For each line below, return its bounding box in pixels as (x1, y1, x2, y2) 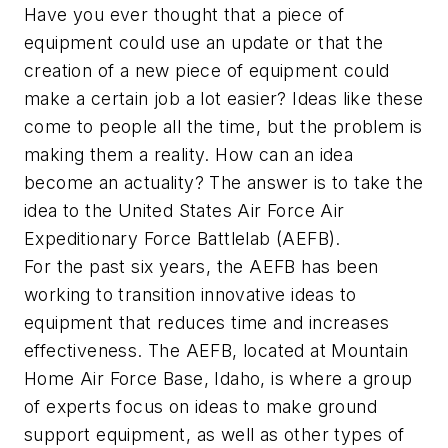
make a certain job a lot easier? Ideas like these (24, 87, 424, 109)
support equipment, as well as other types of (24, 423, 405, 445)
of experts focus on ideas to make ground (24, 395, 377, 417)
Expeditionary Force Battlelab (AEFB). (24, 227, 341, 249)
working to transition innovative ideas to (24, 283, 357, 305)
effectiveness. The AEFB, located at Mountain (24, 339, 409, 361)
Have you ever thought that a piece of (24, 3, 345, 25)
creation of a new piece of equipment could (24, 59, 390, 81)
